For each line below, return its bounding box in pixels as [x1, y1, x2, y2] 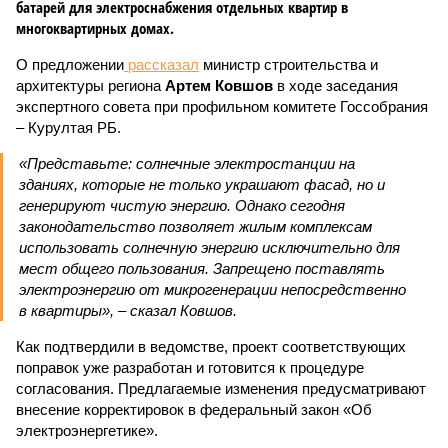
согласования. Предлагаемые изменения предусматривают [16, 380, 426, 397]
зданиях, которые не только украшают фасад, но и [19, 176, 385, 193]
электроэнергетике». [16, 422, 158, 439]
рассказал [124, 56, 199, 73]
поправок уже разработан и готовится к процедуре [16, 359, 364, 376]
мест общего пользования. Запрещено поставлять [19, 260, 385, 277]
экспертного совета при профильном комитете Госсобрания [16, 98, 428, 115]
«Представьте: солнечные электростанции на [19, 155, 355, 172]
